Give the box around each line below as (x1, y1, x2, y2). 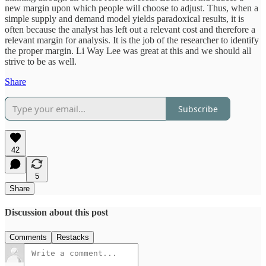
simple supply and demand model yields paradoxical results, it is (5, 14, 244, 24)
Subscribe (178, 103, 218, 115)
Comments (9, 232, 47, 242)
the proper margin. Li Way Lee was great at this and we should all (5, 46, 251, 56)
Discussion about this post (5, 207, 108, 218)
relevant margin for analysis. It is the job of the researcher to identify (5, 35, 259, 46)
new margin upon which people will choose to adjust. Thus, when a (5, 3, 258, 14)
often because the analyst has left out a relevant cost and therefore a (5, 24, 255, 35)
